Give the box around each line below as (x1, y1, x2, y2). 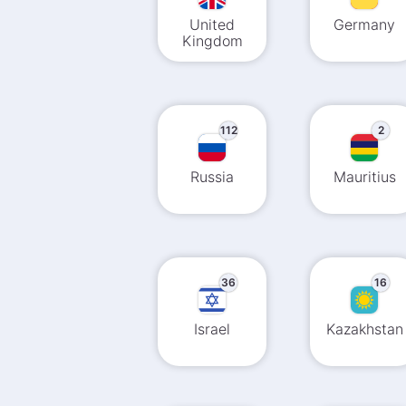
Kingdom (181, 32, 243, 50)
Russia (190, 168, 234, 186)
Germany (333, 15, 395, 34)
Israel (194, 320, 230, 338)
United (189, 15, 235, 34)
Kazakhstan (325, 320, 403, 338)
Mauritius (333, 168, 396, 186)
